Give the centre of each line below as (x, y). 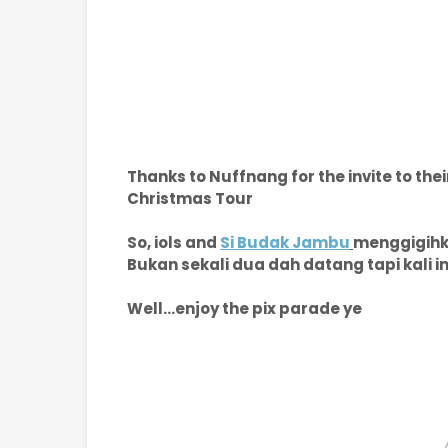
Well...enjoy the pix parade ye (244, 308)
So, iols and (173, 242)
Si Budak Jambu (285, 242)
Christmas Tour (190, 198)
